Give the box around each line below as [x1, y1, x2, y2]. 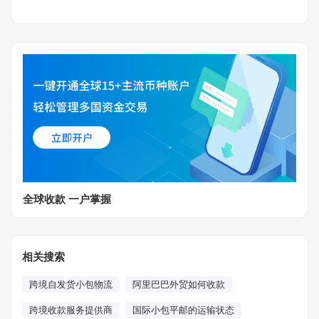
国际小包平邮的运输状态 [132, 305, 234, 315]
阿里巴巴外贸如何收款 [132, 279, 225, 290]
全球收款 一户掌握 [23, 193, 111, 205]
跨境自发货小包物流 [29, 279, 113, 290]
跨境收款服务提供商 [29, 305, 113, 315]
